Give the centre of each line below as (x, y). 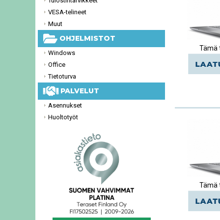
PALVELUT (78, 91)
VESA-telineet (67, 12)
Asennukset (65, 105)
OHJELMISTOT (85, 39)
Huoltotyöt (63, 117)
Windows (62, 53)
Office (57, 65)
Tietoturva (62, 76)
